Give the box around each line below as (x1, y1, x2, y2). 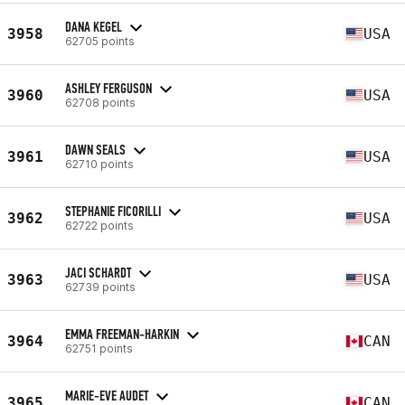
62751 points (65, 341, 133, 355)
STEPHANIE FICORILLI (65, 202, 161, 220)
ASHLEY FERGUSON (65, 79, 152, 97)
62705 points (65, 33, 135, 48)
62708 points (65, 95, 136, 109)
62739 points (65, 279, 136, 294)
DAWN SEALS (65, 140, 126, 158)
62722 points (65, 218, 134, 232)
